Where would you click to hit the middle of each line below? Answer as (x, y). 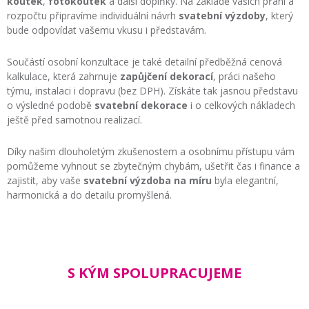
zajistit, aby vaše (45, 180)
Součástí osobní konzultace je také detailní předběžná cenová (144, 61)
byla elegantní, (245, 180)
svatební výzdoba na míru (148, 180)
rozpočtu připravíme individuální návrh (93, 15)
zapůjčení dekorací (167, 76)
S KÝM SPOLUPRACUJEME (154, 272)
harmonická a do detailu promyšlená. (89, 195)
